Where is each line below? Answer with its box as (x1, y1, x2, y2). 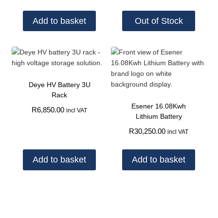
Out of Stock (134, 16, 183, 26)
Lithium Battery (135, 112, 182, 121)
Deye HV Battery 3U (28, 81, 91, 89)
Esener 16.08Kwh (131, 102, 186, 110)
